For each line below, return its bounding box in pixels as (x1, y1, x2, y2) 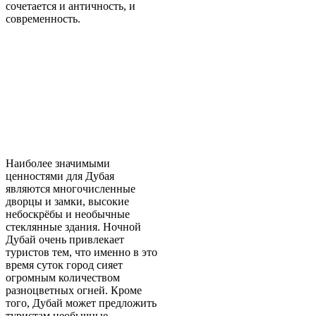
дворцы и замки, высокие (6, 195, 129, 208)
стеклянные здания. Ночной (6, 221, 141, 233)
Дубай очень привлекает (6, 233, 124, 246)
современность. (6, 13, 83, 25)
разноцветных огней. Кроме (6, 284, 142, 297)
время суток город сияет (6, 259, 123, 272)
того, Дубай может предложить (6, 297, 157, 310)
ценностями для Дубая (6, 170, 114, 183)
